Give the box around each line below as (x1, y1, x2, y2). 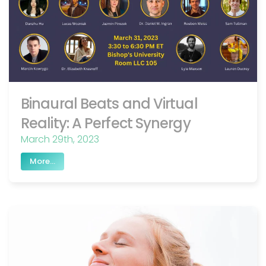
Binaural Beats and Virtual (21, 94, 198, 114)
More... (30, 155, 55, 167)
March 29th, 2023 (21, 132, 99, 147)
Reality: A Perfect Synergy (21, 113, 191, 134)
